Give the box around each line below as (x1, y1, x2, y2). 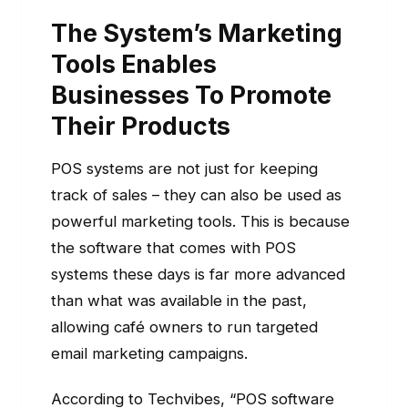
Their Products (51, 110, 230, 140)
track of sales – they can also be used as (51, 186, 342, 205)
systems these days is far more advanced (51, 265, 345, 284)
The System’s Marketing (51, 17, 342, 47)
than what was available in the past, (51, 291, 307, 311)
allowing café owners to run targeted (51, 318, 318, 337)
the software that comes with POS (51, 239, 296, 258)
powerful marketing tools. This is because (51, 212, 350, 231)
